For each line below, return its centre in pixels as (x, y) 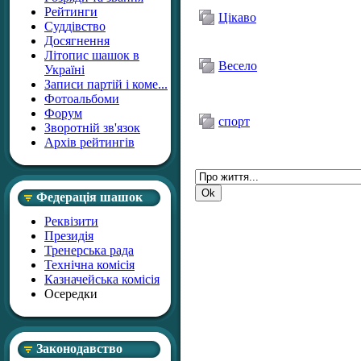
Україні (64, 70)
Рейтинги (71, 12)
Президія (69, 236)
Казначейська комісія (102, 279)
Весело (238, 66)
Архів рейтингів (89, 142)
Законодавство (79, 349)
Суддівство (75, 26)
